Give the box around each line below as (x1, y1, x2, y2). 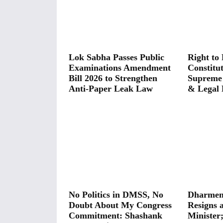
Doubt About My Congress (69, 200, 172, 210)
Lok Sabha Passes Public (69, 52, 164, 62)
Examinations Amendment (69, 62, 171, 73)
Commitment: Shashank (69, 210, 162, 221)
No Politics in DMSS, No (69, 189, 163, 200)
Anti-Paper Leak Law (69, 83, 153, 94)
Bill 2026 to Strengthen (69, 73, 157, 83)
